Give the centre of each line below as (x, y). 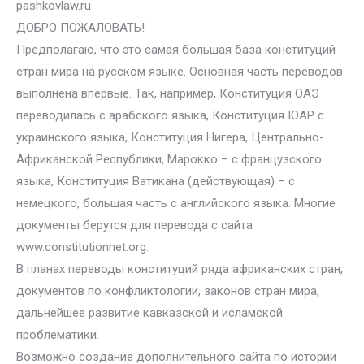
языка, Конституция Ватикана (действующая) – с (156, 181)
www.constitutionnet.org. (82, 247)
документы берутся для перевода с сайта (134, 225)
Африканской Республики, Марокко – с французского (169, 159)
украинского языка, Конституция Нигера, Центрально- (170, 137)
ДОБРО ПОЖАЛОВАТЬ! (80, 28)
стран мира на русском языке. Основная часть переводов (180, 71)
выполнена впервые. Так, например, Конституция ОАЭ (168, 93)
